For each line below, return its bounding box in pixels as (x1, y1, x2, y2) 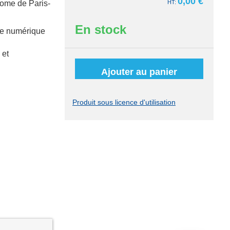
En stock (75, 23, 126, 36)
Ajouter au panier (101, 67, 177, 77)
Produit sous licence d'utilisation (72, 98, 176, 106)
